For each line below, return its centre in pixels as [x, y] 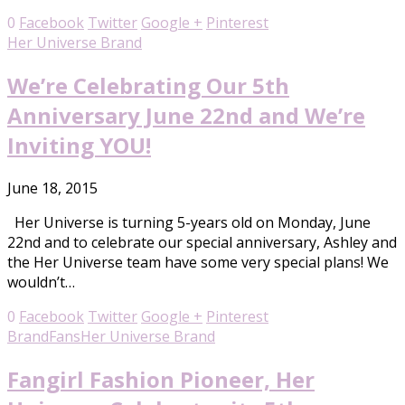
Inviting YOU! [79, 146]
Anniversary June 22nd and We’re [186, 116]
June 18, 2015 [52, 188]
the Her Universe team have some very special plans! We [198, 263]
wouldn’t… [41, 283]
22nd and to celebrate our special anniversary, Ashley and [202, 243]
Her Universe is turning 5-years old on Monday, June [189, 223]
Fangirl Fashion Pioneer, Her [161, 379]
